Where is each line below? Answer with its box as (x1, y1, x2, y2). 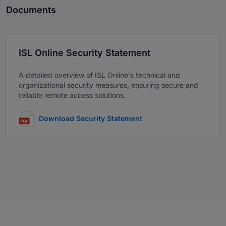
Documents (6, 4, 56, 15)
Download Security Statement (39, 114, 142, 123)
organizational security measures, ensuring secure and (19, 80, 198, 89)
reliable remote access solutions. (19, 90, 126, 99)
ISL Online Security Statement (19, 47, 150, 58)
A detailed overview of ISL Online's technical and (19, 70, 180, 79)
